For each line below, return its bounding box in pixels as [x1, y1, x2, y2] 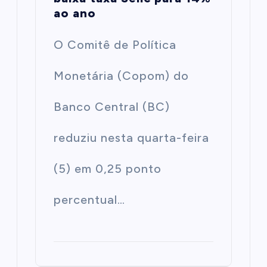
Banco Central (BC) [54, 99, 170, 114]
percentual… [54, 192, 126, 207]
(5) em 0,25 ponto [54, 161, 162, 176]
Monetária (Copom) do [54, 68, 190, 83]
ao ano [54, 5, 97, 20]
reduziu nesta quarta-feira [54, 130, 210, 145]
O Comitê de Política [54, 37, 177, 52]
